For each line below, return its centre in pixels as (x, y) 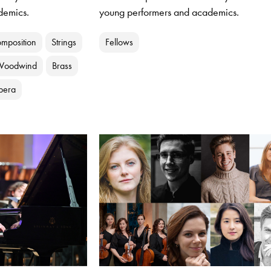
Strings (64, 42)
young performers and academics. (169, 12)
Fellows (119, 42)
